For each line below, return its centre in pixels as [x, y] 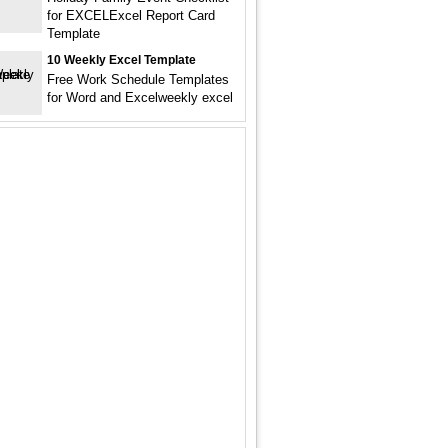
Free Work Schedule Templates [138, 79]
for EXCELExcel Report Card [131, 15]
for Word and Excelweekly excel [140, 97]
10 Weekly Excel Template [121, 60]
